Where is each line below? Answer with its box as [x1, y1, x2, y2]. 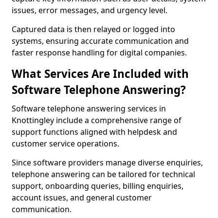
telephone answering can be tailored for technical [12, 169, 195, 180]
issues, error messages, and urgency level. [12, 5, 167, 16]
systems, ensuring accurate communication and [12, 36, 189, 46]
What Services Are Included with [12, 66, 189, 81]
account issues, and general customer [12, 192, 152, 203]
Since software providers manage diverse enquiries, [12, 157, 203, 168]
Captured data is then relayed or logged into [12, 24, 175, 35]
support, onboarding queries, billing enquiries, [12, 181, 183, 191]
